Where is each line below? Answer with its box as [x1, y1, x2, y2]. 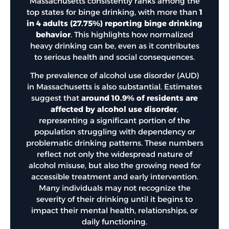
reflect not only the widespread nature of [37, 149, 192, 159]
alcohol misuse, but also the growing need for [28, 161, 201, 171]
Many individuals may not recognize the [38, 183, 191, 193]
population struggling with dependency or [34, 127, 195, 137]
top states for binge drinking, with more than [27, 7, 199, 17]
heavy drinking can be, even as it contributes [30, 40, 199, 51]
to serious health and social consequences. [34, 52, 195, 62]
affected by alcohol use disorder [51, 104, 177, 114]
